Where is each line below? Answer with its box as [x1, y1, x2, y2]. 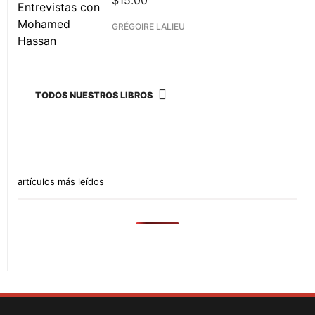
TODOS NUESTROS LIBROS [35, 89, 153, 101]
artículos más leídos [18, 176, 104, 188]
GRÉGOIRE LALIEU [112, 21, 186, 32]
